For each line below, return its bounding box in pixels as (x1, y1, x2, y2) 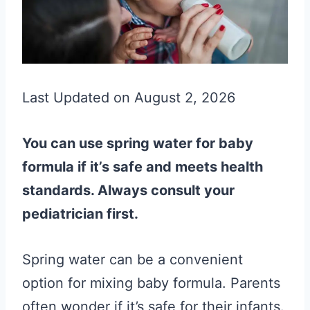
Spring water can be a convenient (22, 251, 243, 268)
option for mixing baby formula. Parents (22, 275, 280, 291)
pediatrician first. (22, 206, 138, 222)
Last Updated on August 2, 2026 (22, 89, 235, 106)
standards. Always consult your (22, 182, 235, 199)
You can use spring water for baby (22, 135, 253, 152)
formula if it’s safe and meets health (22, 158, 263, 175)
